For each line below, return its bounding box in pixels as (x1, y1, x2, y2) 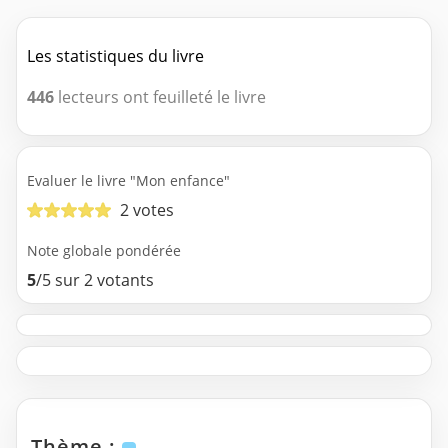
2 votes (120, 198, 174, 221)
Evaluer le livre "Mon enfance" (27, 170, 230, 190)
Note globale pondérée (27, 241, 181, 261)
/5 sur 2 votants (36, 269, 154, 292)
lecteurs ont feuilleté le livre (54, 85, 266, 108)
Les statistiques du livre (27, 44, 204, 67)
